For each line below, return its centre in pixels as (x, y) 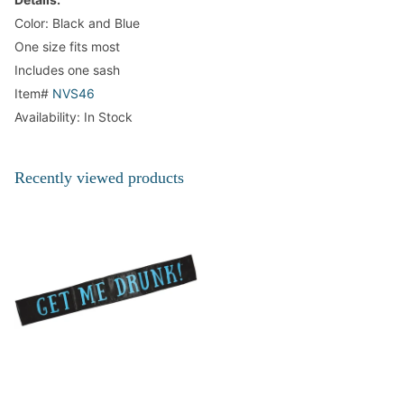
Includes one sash (67, 70)
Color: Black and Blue (77, 23)
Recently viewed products (99, 178)
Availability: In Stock (73, 117)
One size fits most (67, 47)
